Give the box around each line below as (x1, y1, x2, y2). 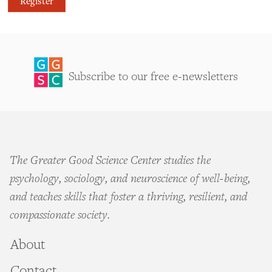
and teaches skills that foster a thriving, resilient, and (10, 191, 247, 204)
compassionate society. (10, 209, 110, 222)
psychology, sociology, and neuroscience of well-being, (10, 173, 250, 186)
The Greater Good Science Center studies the (10, 155, 211, 168)
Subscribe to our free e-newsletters (69, 71, 238, 84)
